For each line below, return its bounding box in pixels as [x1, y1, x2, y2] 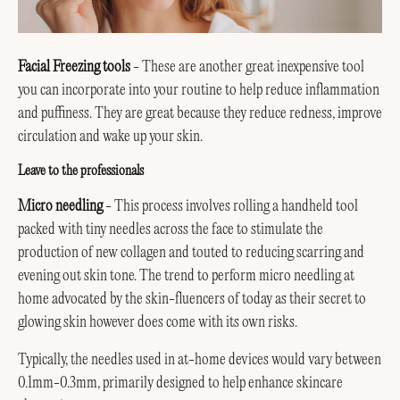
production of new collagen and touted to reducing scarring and [18, 244, 364, 261]
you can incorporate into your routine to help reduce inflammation [18, 81, 379, 98]
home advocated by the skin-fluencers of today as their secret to [18, 290, 366, 307]
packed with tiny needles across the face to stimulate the [18, 221, 323, 237]
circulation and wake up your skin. [18, 128, 203, 145]
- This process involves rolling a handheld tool [103, 197, 358, 214]
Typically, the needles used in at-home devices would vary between [18, 352, 381, 369]
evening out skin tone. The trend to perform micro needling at [18, 267, 354, 284]
